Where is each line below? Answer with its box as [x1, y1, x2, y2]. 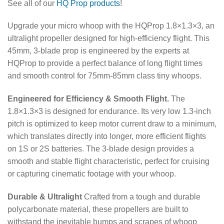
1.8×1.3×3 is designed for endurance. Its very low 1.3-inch [7, 107, 211, 116]
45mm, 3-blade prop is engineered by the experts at [7, 46, 189, 55]
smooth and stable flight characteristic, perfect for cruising [7, 157, 209, 166]
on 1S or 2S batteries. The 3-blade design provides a [7, 144, 194, 153]
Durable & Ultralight [7, 192, 82, 201]
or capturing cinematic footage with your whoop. [7, 169, 176, 178]
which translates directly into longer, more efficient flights [7, 132, 206, 141]
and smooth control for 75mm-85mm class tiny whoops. [7, 71, 201, 80]
